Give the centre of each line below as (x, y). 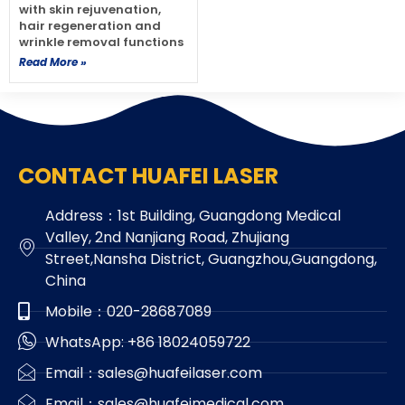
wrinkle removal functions (101, 42)
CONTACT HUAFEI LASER (148, 175)
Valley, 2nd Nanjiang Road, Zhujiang (167, 237)
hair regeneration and (90, 25)
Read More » (53, 61)
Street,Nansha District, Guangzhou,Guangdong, (211, 259)
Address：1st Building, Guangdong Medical (193, 215)
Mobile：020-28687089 (128, 311)
